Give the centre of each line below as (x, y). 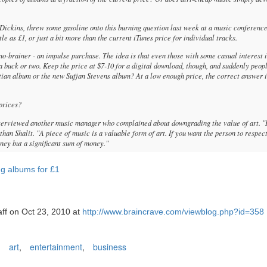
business (110, 247)
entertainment (56, 247)
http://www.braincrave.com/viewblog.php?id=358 (173, 212)
